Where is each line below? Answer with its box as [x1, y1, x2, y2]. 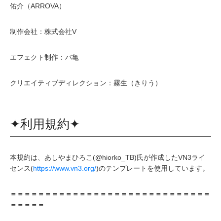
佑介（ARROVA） [10, 1, 66, 10]
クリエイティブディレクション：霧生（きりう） [10, 78, 162, 87]
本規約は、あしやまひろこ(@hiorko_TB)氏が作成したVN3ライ [10, 153, 205, 161]
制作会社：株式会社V [10, 27, 76, 36]
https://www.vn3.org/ [33, 164, 96, 172]
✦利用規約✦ [10, 116, 80, 131]
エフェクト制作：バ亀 [10, 53, 79, 61]
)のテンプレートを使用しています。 [96, 164, 209, 172]
